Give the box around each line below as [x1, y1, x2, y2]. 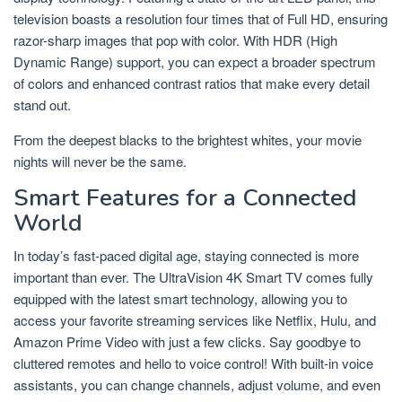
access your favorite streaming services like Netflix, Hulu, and [13, 310, 376, 330]
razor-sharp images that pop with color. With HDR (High [13, 31, 337, 50]
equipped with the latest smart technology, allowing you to [13, 289, 347, 309]
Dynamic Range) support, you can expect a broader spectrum [13, 52, 376, 72]
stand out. [13, 95, 71, 115]
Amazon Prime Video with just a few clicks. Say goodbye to [13, 332, 361, 352]
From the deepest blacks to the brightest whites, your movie [13, 130, 362, 150]
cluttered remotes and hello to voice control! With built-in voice [13, 354, 373, 373]
